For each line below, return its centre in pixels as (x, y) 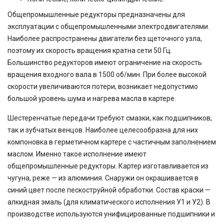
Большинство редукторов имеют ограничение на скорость (105, 62)
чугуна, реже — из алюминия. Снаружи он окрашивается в (103, 178)
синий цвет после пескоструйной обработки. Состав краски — (109, 190)
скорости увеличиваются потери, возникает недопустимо (103, 86)
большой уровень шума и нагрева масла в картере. (92, 98)
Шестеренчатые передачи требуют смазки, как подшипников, (110, 118)
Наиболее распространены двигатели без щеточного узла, (105, 38)
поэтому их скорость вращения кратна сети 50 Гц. (90, 50)
